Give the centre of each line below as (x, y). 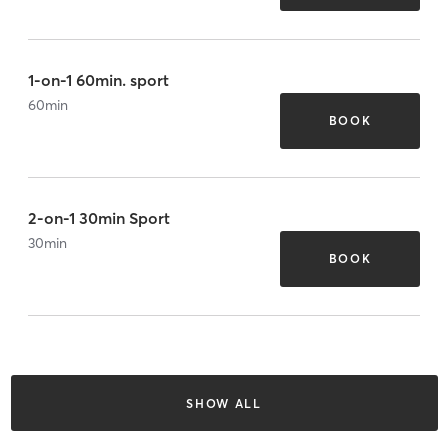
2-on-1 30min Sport (99, 217)
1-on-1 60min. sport (98, 79)
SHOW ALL (224, 403)
